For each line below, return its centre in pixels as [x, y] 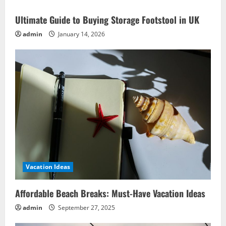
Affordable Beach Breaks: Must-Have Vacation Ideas [110, 193]
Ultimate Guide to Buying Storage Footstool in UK [107, 19]
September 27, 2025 [86, 207]
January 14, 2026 [81, 34]
